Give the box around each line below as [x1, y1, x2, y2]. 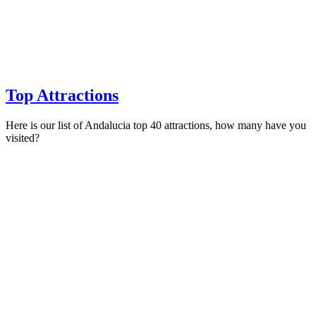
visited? [6, 132, 39, 145]
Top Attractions [6, 86, 119, 105]
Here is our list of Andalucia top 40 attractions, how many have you [6, 119, 306, 132]
